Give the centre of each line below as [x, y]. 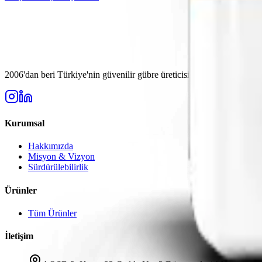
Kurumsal [25, 123]
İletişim [19, 236]
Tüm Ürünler [52, 213]
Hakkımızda [51, 146]
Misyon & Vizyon [61, 157]
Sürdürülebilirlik [58, 167]
